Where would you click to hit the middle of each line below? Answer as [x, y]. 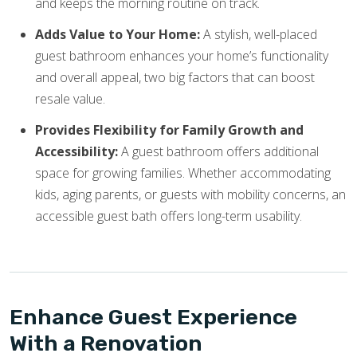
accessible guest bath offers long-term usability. [169, 216]
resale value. [70, 99]
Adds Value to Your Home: [118, 35]
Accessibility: [76, 152]
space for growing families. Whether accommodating [183, 173]
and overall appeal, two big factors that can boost [175, 78]
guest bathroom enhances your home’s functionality [182, 56]
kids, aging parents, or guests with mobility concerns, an [190, 195]
